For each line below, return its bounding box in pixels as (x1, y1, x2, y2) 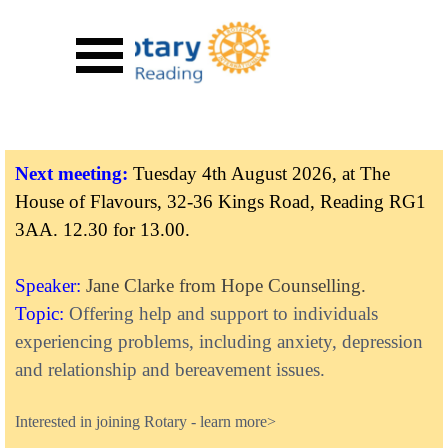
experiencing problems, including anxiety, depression (15, 331, 423, 352)
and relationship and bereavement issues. (15, 359, 325, 380)
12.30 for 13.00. (63, 219, 190, 240)
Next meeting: (15, 163, 128, 184)
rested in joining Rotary (39, 413, 187, 430)
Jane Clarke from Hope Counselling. (86, 275, 366, 296)
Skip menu (100, 20, 181, 40)
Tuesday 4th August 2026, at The (133, 163, 390, 184)
